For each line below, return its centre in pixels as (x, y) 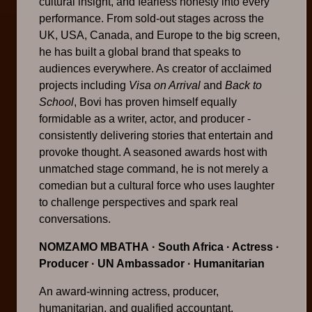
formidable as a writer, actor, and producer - (145, 119)
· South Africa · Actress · (216, 247)
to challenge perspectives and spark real (139, 203)
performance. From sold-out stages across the (151, 19)
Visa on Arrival (165, 86)
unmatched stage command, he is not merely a (154, 169)
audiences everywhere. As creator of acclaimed (155, 69)
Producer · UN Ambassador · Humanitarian (152, 264)
